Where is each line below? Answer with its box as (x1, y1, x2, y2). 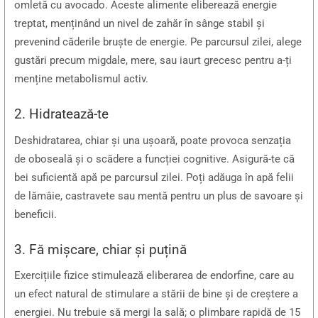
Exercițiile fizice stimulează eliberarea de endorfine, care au (14, 269, 295, 283)
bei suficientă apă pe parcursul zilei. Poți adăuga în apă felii (14, 170, 295, 184)
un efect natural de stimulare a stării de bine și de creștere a (14, 287, 299, 301)
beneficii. (14, 207, 57, 221)
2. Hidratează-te (14, 105, 109, 122)
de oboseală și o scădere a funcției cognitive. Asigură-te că (14, 152, 295, 165)
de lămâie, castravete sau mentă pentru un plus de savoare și (14, 189, 304, 202)
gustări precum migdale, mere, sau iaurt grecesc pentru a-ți (14, 53, 292, 67)
